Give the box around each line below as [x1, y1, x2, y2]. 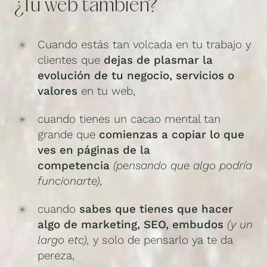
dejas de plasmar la [103, 54, 213, 67]
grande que [37, 128, 99, 141]
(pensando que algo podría [113, 159, 252, 172]
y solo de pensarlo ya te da [89, 233, 233, 247]
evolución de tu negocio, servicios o [37, 69, 234, 83]
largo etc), [37, 233, 89, 247]
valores [37, 85, 77, 98]
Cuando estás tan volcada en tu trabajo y [37, 38, 251, 52]
